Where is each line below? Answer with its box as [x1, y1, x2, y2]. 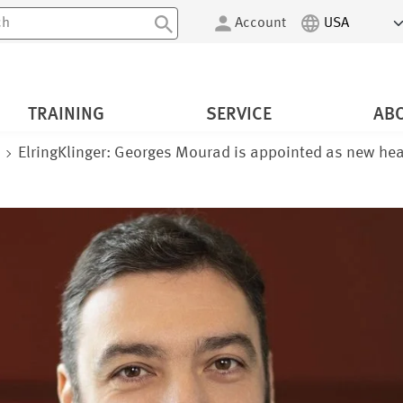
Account [235, 16, 286, 31]
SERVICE [205, 106, 272, 125]
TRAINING [27, 106, 104, 125]
